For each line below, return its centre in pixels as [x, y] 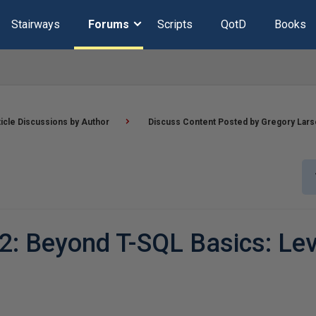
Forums [108, 24]
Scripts [175, 24]
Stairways [35, 24]
